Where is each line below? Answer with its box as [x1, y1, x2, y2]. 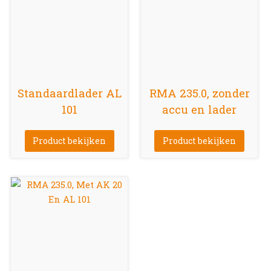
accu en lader [162, 102, 237, 117]
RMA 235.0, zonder [149, 85, 250, 100]
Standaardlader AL [17, 85, 122, 100]
